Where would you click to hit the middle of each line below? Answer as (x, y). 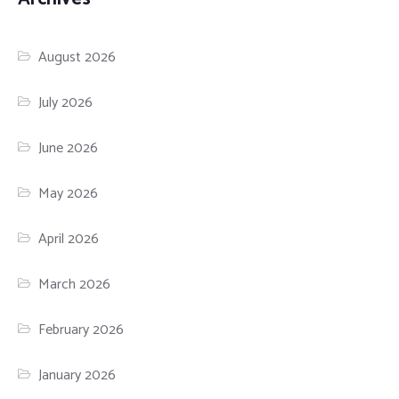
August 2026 (77, 58)
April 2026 (69, 240)
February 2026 (81, 330)
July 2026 (66, 103)
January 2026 (77, 376)
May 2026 (69, 194)
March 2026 (75, 285)
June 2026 (69, 149)
